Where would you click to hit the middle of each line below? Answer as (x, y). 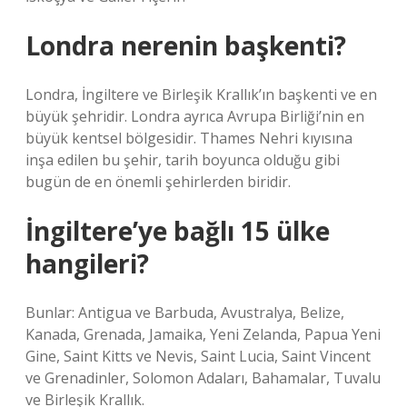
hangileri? (87, 263)
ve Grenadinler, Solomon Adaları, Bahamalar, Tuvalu (203, 378)
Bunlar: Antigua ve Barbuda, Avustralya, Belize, (185, 313)
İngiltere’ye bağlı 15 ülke (178, 231)
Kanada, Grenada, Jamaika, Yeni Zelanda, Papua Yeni (203, 334)
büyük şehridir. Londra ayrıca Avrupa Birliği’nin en (195, 116)
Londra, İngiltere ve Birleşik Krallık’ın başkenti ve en (201, 94)
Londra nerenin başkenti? (186, 45)
